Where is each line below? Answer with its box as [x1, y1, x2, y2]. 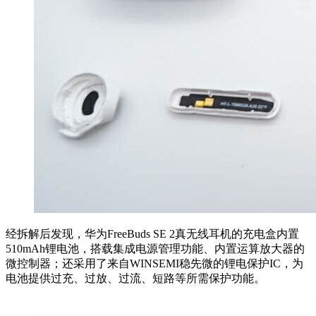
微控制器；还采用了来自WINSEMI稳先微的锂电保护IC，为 [6, 257, 303, 269]
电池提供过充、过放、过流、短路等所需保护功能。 [6, 272, 265, 284]
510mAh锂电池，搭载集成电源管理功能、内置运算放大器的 [6, 242, 305, 255]
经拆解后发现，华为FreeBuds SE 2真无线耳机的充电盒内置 [6, 227, 299, 240]
